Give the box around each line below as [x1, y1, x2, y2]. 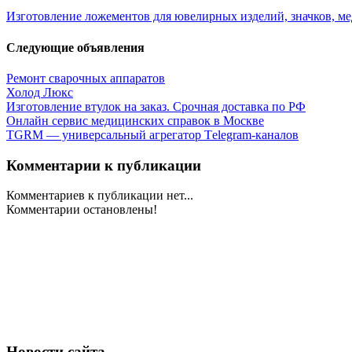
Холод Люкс [6, 85, 73, 99]
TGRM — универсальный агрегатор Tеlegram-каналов [6, 127, 299, 141]
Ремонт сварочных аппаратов [6, 71, 165, 85]
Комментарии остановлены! [6, 203, 157, 217]
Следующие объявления [6, 40, 145, 54]
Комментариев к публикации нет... [6, 189, 193, 203]
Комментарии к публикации [6, 156, 201, 174]
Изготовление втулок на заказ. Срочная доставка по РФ [6, 99, 306, 113]
